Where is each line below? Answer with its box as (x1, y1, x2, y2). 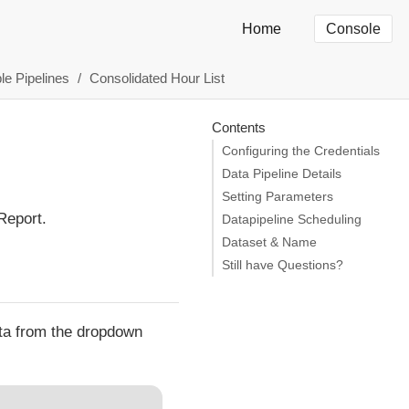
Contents (211, 119, 266, 135)
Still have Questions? (222, 257, 343, 272)
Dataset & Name (222, 235, 317, 249)
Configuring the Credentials (222, 143, 380, 158)
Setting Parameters (222, 189, 333, 204)
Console (326, 21, 381, 37)
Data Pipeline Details (222, 166, 341, 181)
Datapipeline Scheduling (222, 212, 362, 226)
